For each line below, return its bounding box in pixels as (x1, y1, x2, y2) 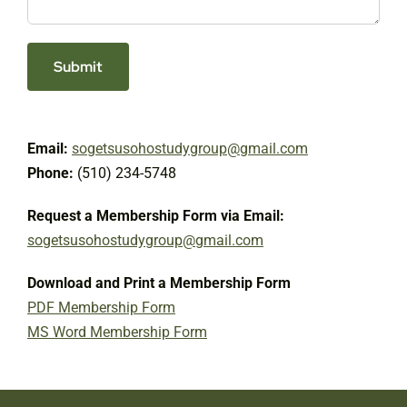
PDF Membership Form (27, 298, 175, 316)
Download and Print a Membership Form (27, 273, 291, 292)
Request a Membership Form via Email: (27, 206, 284, 224)
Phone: (27, 164, 74, 182)
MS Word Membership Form (27, 323, 207, 341)
